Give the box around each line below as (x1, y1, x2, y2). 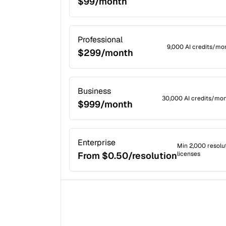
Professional (78, 34, 123, 45)
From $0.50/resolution (78, 150, 177, 161)
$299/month (78, 47, 133, 59)
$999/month (78, 98, 133, 110)
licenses (177, 150, 200, 158)
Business (78, 86, 111, 96)
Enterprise (78, 137, 116, 148)
